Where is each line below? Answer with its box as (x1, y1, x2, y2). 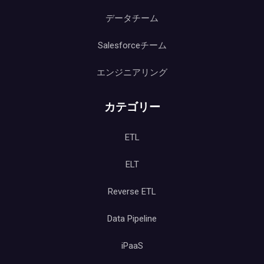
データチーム (105, 13, 159, 24)
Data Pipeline (107, 213, 157, 224)
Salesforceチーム (97, 40, 167, 51)
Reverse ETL (108, 186, 156, 197)
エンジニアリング (97, 67, 167, 78)
